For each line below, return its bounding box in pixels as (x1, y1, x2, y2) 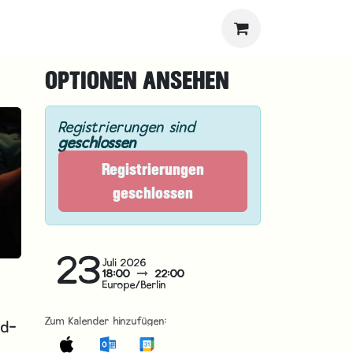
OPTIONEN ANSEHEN (45, 65, 229, 95)
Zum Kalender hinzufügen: (45, 313, 167, 328)
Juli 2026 (102, 255, 147, 269)
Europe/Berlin (102, 277, 166, 292)
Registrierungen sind (58, 116, 195, 137)
